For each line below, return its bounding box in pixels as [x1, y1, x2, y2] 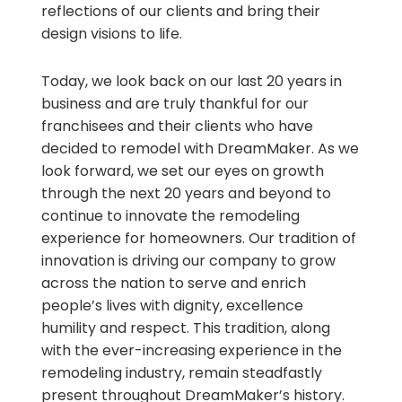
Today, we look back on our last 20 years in [40, 70, 342, 92]
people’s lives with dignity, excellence [40, 294, 303, 316]
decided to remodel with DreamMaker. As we [40, 137, 359, 159]
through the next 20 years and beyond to [40, 182, 331, 204]
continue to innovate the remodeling [40, 205, 300, 226]
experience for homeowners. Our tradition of [40, 227, 356, 249]
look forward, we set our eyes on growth [40, 160, 324, 181]
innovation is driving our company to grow [40, 249, 336, 271]
